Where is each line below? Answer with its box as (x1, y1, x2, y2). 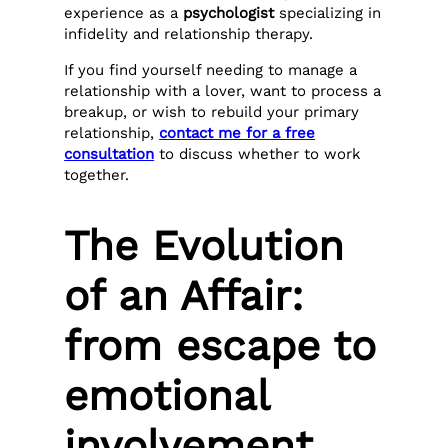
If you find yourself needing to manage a (64, 60, 358, 79)
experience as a (64, 4, 184, 23)
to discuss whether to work (154, 144, 362, 163)
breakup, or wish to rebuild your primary (64, 102, 360, 121)
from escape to (64, 320, 377, 370)
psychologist (183, 4, 275, 23)
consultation (64, 144, 155, 163)
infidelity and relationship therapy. (64, 25, 314, 44)
